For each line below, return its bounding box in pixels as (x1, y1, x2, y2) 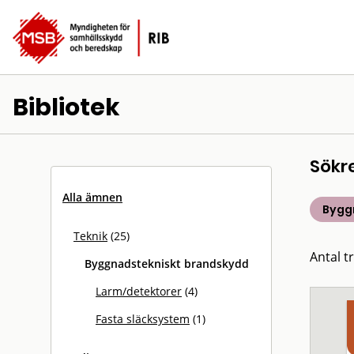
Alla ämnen (62, 190, 122, 205)
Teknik (73, 228, 107, 243)
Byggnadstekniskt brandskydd (85, 256, 249, 271)
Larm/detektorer (96, 284, 182, 299)
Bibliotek (13, 91, 120, 124)
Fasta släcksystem (96, 311, 190, 326)
